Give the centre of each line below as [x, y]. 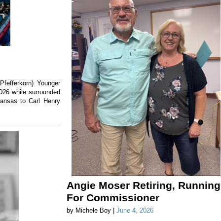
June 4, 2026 [135, 211]
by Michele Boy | [91, 211]
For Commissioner [113, 198]
